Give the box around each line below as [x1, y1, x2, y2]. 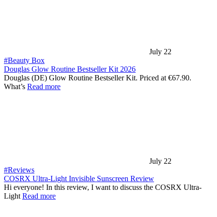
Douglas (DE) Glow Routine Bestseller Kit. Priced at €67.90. [4, 74, 191, 82]
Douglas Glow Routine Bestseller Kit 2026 [4, 65, 136, 73]
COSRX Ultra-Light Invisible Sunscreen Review [4, 174, 154, 183]
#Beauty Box [4, 56, 45, 64]
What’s [4, 82, 27, 91]
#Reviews [4, 166, 34, 174]
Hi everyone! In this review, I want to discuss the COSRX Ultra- [4, 183, 201, 191]
